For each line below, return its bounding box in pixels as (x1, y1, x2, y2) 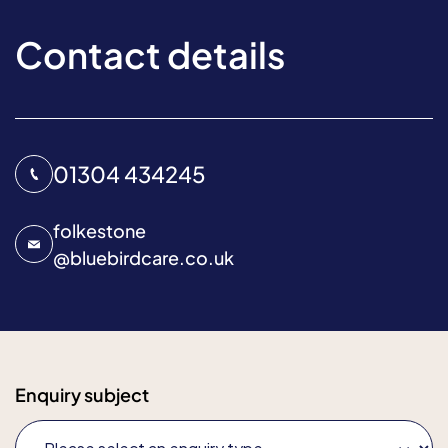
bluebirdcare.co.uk (70, 246, 234, 270)
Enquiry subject (15, 383, 149, 407)
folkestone (53, 219, 146, 243)
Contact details (15, 32, 285, 78)
